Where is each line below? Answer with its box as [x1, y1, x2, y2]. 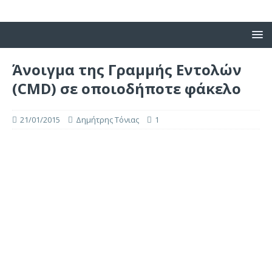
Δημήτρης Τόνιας [76, 114, 139, 125]
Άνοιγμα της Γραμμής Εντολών [12, 59, 242, 80]
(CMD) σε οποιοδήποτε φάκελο [12, 78, 241, 98]
